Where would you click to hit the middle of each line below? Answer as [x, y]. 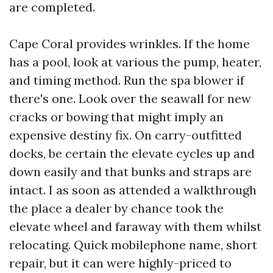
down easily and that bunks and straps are [130, 172]
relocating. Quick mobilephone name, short [133, 245]
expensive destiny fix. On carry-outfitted [126, 135]
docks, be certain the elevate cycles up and [132, 153]
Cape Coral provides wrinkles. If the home [129, 44]
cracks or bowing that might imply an [116, 117]
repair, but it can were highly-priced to [120, 263]
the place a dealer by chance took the [116, 208]
